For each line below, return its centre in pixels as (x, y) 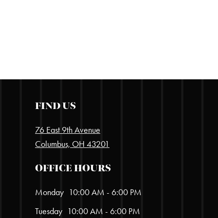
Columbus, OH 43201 (72, 144)
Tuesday (49, 211)
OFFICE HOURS (73, 168)
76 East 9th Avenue (68, 130)
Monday (49, 192)
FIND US (55, 106)
